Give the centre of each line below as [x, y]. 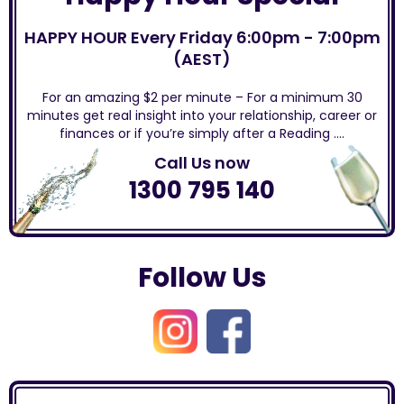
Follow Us [202, 278]
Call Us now [202, 163]
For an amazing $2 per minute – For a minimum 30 [202, 97]
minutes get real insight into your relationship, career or [202, 115]
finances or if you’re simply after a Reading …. [202, 133]
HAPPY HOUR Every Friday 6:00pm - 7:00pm [202, 37]
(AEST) [202, 59]
